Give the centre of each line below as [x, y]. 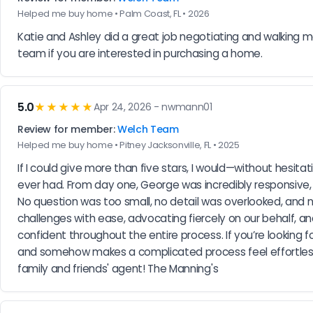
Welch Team [148, 129]
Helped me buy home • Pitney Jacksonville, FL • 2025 [129, 145]
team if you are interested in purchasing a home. [140, 53]
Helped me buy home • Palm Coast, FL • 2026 [114, 13]
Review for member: [67, 129]
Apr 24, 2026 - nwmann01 [153, 107]
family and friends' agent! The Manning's [118, 268]
